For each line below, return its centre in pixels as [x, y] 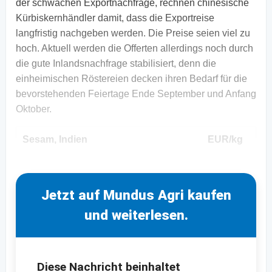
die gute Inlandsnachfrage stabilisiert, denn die [116, 63]
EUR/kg [225, 139]
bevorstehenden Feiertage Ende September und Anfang [136, 93]
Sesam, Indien [55, 139]
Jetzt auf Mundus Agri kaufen [136, 195]
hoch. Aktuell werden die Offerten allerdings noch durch [134, 48]
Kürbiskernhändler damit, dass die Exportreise [115, 18]
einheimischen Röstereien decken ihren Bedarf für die [131, 78]
